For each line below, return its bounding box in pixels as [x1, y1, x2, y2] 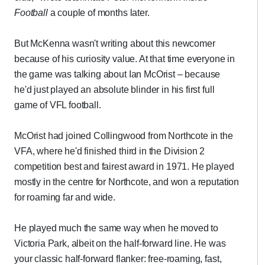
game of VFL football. [14, 100, 101, 110]
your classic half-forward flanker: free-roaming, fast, [14, 254, 222, 264]
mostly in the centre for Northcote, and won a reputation [14, 177, 240, 187]
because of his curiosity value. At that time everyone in [14, 54, 235, 64]
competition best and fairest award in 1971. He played [14, 161, 234, 172]
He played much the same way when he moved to [14, 223, 218, 233]
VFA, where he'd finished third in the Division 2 [14, 146, 205, 156]
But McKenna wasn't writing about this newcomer [14, 38, 215, 49]
